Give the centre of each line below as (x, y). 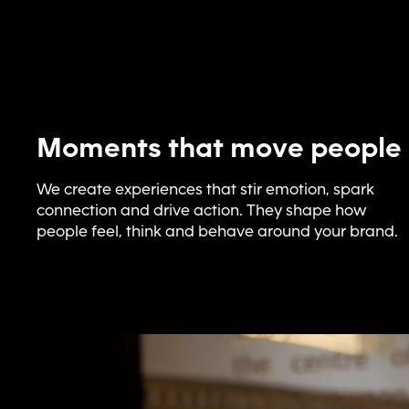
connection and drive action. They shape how (202, 210)
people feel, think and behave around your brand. (217, 231)
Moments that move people (219, 147)
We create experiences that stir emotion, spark (205, 189)
